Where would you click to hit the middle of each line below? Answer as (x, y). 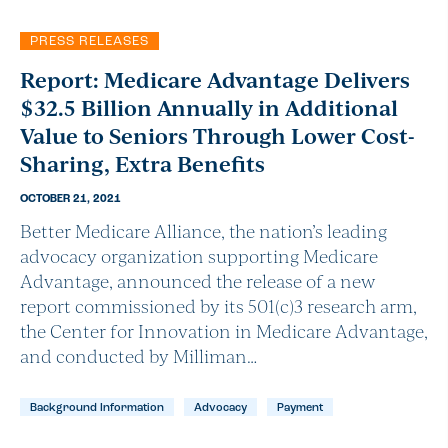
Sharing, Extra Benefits (142, 163)
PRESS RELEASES (89, 42)
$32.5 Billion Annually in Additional (209, 107)
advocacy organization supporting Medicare (199, 256)
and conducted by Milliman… (138, 356)
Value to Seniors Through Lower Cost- (217, 135)
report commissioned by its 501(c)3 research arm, (218, 306)
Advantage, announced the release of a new (197, 281)
